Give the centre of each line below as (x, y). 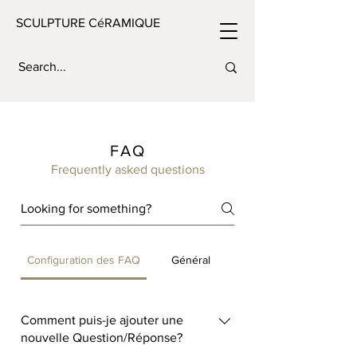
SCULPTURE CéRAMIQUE (88, 23)
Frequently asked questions (127, 169)
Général (190, 260)
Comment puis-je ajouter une (102, 320)
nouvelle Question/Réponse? (102, 337)
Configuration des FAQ (84, 260)
